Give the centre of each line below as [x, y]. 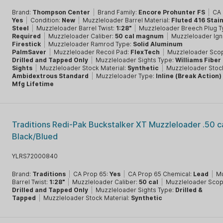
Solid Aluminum [158, 44]
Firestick [27, 44]
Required [27, 36]
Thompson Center [61, 12]
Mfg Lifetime [33, 84]
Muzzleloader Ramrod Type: [91, 44]
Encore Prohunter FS [172, 12]
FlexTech [145, 52]
